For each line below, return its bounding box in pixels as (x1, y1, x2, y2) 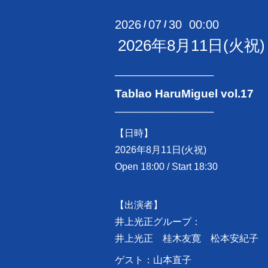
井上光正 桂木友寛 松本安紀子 (115, 233, 258, 244)
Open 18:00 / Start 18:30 (115, 162, 218, 172)
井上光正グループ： (115, 217, 201, 227)
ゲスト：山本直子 (115, 255, 191, 266)
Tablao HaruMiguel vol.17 (115, 87, 254, 100)
